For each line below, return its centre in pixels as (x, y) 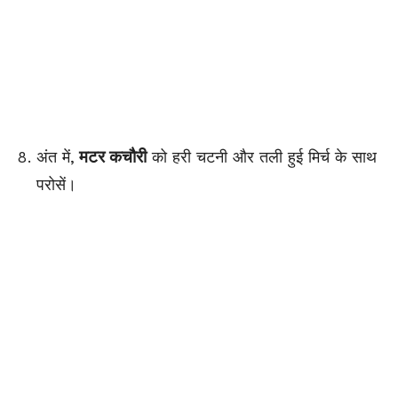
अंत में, (56, 157)
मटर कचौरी (111, 157)
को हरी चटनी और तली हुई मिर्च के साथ (262, 157)
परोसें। (56, 185)
